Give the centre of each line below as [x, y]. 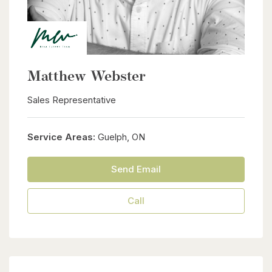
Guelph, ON [120, 137]
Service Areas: [61, 137]
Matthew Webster [87, 77]
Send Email [136, 169]
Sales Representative [72, 100]
